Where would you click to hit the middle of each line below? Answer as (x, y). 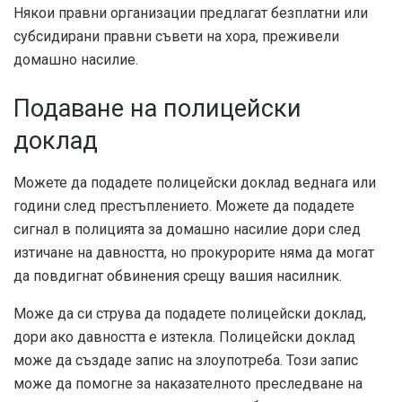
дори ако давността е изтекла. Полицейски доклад (184, 337)
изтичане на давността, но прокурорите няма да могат (194, 253)
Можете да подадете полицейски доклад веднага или (195, 183)
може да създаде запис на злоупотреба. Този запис (186, 361)
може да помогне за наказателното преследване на (188, 384)
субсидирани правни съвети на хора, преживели (176, 37)
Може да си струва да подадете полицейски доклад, (190, 314)
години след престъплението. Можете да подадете (184, 206)
